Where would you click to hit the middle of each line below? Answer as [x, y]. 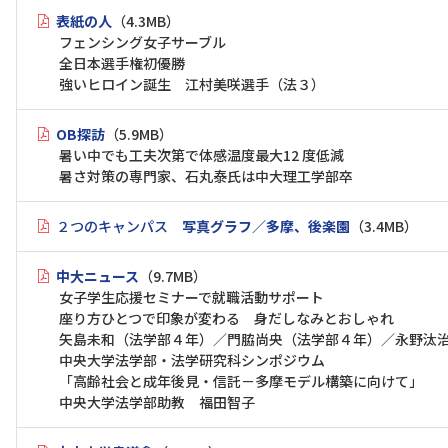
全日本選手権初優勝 [122, 63]
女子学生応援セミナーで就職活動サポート [191, 297]
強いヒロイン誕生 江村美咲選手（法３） [192, 84]
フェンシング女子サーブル [142, 42]
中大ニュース [97, 276]
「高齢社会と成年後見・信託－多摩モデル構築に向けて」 [241, 381]
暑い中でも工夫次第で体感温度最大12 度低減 [201, 155]
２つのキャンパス [119, 226]
